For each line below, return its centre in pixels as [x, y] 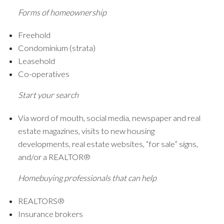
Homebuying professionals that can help [87, 178]
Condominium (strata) [56, 48]
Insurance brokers [50, 213]
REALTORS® [41, 200]
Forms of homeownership [62, 12]
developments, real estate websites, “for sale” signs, [108, 144]
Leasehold [36, 61]
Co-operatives [43, 74]
